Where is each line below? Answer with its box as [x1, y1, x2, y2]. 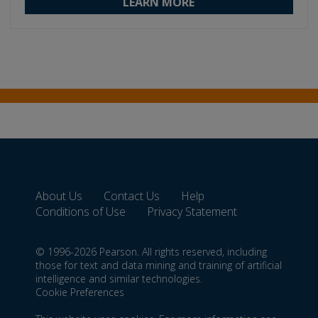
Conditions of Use [35, 204, 126, 220]
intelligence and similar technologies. [35, 272, 202, 286]
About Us [35, 188, 82, 204]
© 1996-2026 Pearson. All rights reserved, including [35, 245, 267, 259]
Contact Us [104, 188, 160, 204]
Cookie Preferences [35, 285, 124, 300]
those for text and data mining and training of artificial [35, 258, 282, 273]
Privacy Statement [147, 204, 237, 220]
